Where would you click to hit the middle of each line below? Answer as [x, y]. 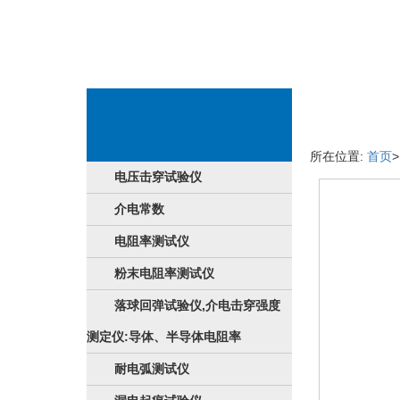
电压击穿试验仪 [158, 177]
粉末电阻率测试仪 [164, 273]
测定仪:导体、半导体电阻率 [164, 337]
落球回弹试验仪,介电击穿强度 [197, 305]
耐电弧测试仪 [152, 369]
